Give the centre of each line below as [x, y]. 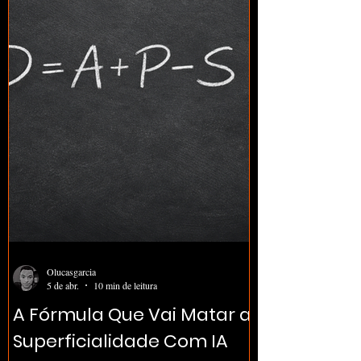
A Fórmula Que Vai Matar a [132, 315]
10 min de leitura [125, 285]
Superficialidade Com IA [120, 341]
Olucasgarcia [71, 271]
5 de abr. [63, 285]
